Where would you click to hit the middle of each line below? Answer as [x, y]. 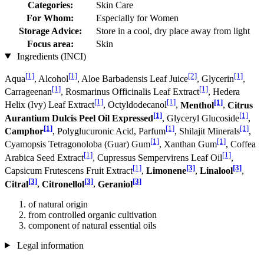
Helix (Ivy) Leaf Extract [49, 105]
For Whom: [50, 18]
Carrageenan [28, 92]
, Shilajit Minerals [207, 131]
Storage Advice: [50, 31]
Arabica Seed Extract [44, 157]
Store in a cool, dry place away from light [173, 31]
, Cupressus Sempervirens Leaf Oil [157, 157]
